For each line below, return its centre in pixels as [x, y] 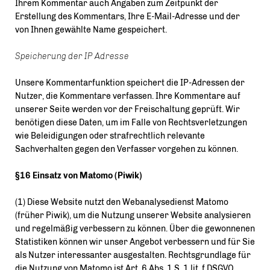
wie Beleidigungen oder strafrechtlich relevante [110, 136]
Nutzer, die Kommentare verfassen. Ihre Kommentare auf [128, 96]
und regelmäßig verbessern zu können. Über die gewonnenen [135, 229]
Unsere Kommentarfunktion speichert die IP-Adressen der [130, 83]
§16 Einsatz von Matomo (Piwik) [79, 176]
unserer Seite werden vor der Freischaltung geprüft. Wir [127, 109]
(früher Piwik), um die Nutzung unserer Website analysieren [133, 215]
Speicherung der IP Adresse [72, 56]
